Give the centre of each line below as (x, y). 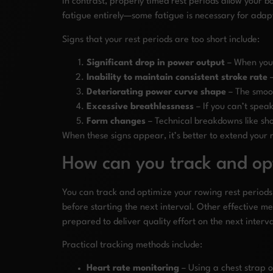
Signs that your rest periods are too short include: (161, 40)
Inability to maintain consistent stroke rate (177, 78)
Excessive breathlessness (140, 107)
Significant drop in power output (156, 63)
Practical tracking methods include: (132, 245)
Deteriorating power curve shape (156, 93)
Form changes (116, 122)
